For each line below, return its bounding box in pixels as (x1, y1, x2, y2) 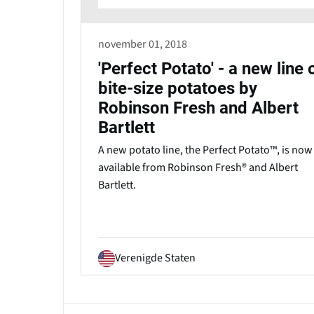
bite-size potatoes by (98, 78, 257, 99)
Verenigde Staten (115, 250, 196, 266)
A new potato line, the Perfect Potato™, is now (98, 142, 313, 158)
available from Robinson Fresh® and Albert (98, 160, 298, 176)
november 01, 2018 (98, 36, 187, 53)
